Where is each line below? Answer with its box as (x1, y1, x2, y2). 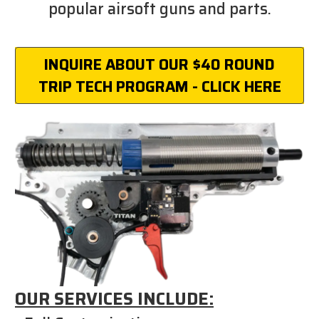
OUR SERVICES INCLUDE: (15, 285, 214, 313)
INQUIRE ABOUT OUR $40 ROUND (44, 52, 275, 76)
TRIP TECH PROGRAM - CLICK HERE (38, 74, 281, 98)
